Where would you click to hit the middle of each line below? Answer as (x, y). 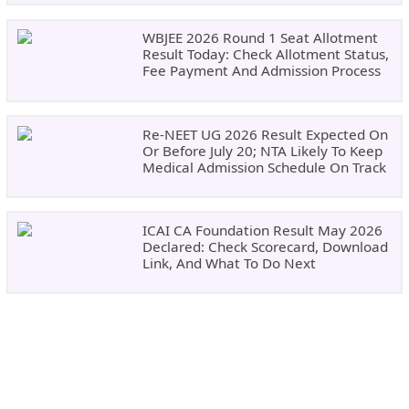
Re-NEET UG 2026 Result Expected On (265, 134)
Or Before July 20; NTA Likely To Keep (262, 150)
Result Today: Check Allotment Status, (265, 54)
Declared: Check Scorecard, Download (265, 247)
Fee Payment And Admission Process (261, 71)
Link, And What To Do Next (229, 263)
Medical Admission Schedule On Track (264, 167)
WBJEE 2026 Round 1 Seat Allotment (260, 38)
